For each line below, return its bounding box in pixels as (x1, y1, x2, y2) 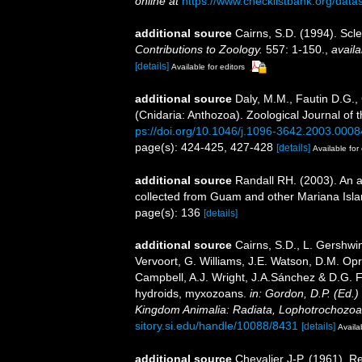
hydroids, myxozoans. (135, 286, 250, 300)
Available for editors (171, 62, 245, 71)
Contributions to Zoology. (135, 43, 263, 56)
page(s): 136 (135, 205, 204, 219)
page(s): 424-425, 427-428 (135, 140, 276, 154)
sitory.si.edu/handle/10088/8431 (135, 318, 298, 332)
